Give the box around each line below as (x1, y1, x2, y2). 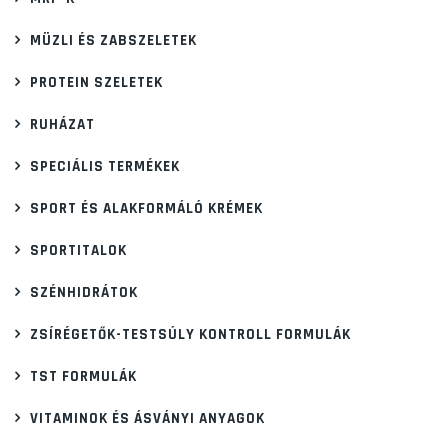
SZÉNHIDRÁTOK (30, 282, 138, 302)
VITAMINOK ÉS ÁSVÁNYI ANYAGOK (30, 408, 265, 428)
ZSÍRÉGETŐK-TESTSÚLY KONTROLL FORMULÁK (30, 324, 351, 344)
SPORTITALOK (30, 240, 127, 260)
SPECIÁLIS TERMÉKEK (30, 156, 180, 176)
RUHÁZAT (30, 114, 95, 134)
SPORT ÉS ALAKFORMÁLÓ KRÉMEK (30, 198, 263, 218)
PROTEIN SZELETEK (30, 72, 163, 92)
